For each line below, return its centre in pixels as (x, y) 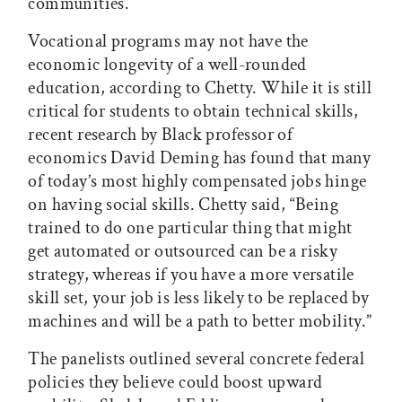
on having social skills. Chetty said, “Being (183, 205)
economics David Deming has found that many (200, 158)
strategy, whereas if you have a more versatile (191, 275)
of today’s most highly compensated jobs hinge (197, 182)
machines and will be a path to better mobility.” (200, 322)
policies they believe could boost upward (175, 383)
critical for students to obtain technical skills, (193, 112)
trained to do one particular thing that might (190, 228)
